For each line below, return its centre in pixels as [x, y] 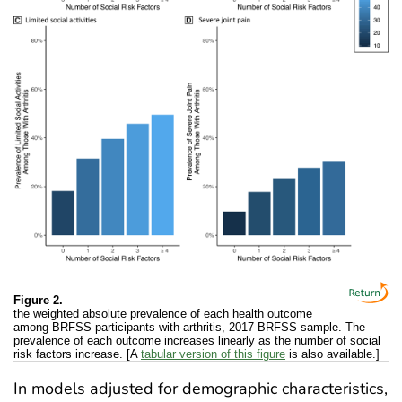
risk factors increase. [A [77, 354]
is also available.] [332, 354]
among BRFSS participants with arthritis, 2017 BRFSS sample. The [189, 328]
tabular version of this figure [213, 354]
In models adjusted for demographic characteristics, [201, 389]
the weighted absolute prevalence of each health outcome [163, 314]
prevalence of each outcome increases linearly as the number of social [197, 341]
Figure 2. [38, 301]
